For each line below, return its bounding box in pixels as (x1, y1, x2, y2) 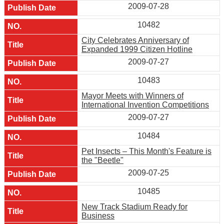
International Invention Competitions (81, 100, 209, 109)
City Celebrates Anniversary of (81, 35, 189, 44)
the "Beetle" (81, 155, 123, 164)
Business (81, 211, 114, 220)
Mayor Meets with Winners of (81, 91, 183, 100)
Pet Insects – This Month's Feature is (81, 146, 211, 155)
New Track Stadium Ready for (81, 202, 187, 211)
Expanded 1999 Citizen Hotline (81, 44, 192, 53)
